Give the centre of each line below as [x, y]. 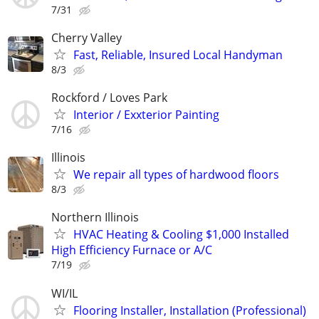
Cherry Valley [87, 37]
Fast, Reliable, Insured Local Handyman [178, 54]
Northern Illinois [95, 218]
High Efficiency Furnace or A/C [132, 250]
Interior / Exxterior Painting [146, 115]
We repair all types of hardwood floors [176, 175]
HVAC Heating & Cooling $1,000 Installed [181, 235]
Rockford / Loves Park [109, 98]
